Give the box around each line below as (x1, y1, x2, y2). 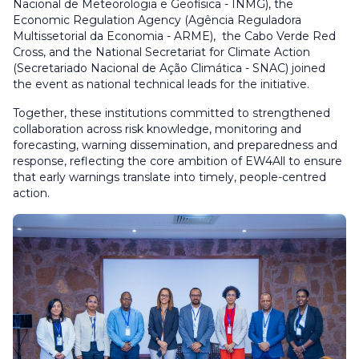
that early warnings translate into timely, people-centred (13, 170, 326, 185)
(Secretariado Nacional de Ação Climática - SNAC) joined (13, 61, 325, 76)
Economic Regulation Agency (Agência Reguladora (13, 13, 301, 28)
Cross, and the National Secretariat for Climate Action (13, 45, 310, 60)
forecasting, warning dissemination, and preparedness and (13, 138, 337, 153)
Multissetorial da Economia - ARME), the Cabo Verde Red (13, 29, 336, 44)
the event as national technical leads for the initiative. (13, 77, 313, 92)
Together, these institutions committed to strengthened (13, 106, 330, 121)
